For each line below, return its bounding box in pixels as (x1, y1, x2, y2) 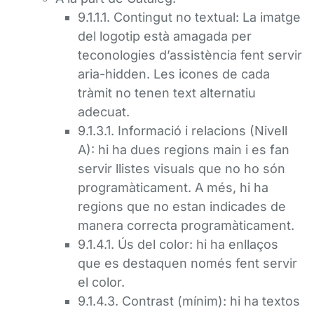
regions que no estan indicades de (78, 199, 286, 214)
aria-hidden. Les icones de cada (78, 67, 270, 81)
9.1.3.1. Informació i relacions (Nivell (78, 123, 287, 138)
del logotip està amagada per (78, 29, 252, 43)
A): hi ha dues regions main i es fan (78, 142, 289, 157)
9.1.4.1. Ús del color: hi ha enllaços (78, 237, 278, 252)
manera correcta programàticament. (78, 218, 294, 233)
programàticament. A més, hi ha (78, 180, 268, 195)
